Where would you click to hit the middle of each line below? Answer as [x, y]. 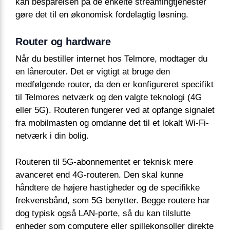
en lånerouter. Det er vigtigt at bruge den [93, 72]
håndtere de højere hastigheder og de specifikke [108, 187]
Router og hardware [63, 42]
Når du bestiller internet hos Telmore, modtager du [111, 59]
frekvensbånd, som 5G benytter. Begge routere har [113, 200]
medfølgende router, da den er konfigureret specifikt [114, 85]
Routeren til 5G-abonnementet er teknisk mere [104, 162]
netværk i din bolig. [52, 136]
